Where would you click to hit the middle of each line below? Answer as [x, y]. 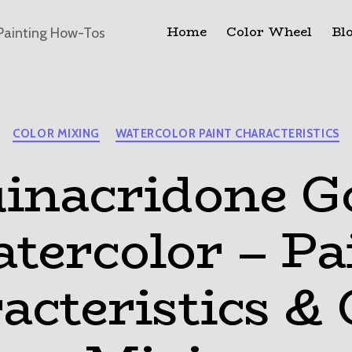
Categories [208, 126]
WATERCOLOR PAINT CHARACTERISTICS [227, 134]
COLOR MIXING [56, 134]
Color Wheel [269, 32]
